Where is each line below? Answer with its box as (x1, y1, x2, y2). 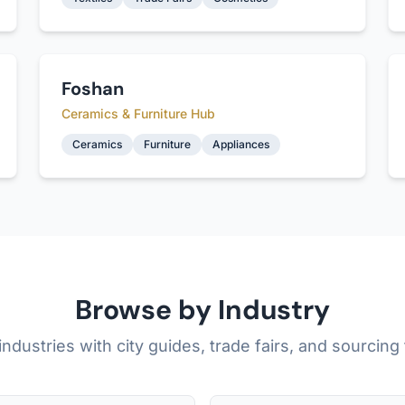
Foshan (61, 77, 124, 100)
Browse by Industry (75, 292, 330, 327)
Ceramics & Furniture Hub (61, 106, 215, 121)
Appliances (212, 137, 269, 151)
